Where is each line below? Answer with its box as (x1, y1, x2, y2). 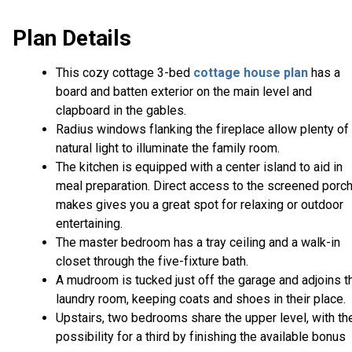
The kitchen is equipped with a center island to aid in (56, 159, 343, 175)
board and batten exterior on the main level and (56, 84, 312, 100)
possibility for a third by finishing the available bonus (56, 329, 346, 345)
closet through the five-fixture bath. (56, 254, 248, 269)
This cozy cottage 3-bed (56, 65, 193, 81)
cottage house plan (193, 65, 308, 81)
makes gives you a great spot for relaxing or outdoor (56, 197, 343, 213)
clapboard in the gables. (56, 103, 189, 119)
